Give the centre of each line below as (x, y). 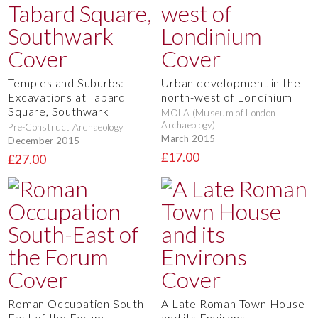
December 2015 (44, 141)
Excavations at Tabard (67, 97)
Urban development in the (231, 83)
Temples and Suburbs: (66, 83)
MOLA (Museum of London (219, 113)
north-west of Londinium (227, 97)
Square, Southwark (59, 111)
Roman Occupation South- (78, 304)
